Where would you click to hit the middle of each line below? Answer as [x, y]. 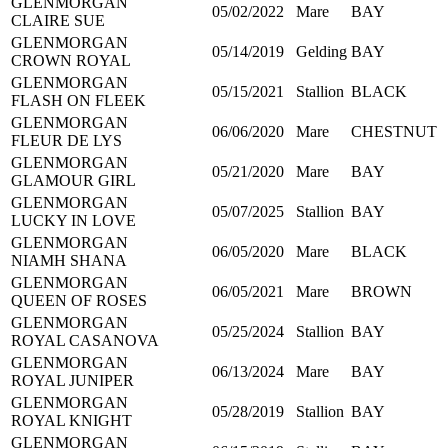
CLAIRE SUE [58, 20]
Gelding [321, 51]
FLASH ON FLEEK [78, 100]
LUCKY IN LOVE [73, 220]
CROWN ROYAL [71, 60]
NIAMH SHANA [69, 260]
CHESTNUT [394, 131]
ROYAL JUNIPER [72, 380]
